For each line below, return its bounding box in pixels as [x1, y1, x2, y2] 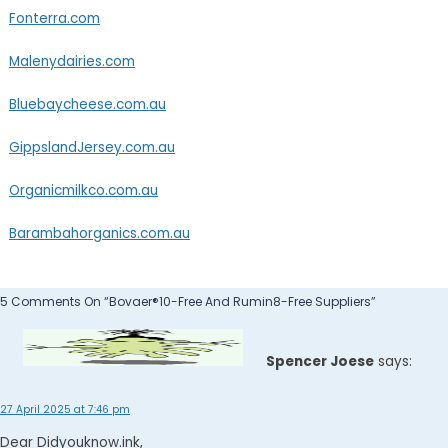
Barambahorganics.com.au [8, 224, 190, 244]
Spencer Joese [266, 351, 375, 371]
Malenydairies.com [8, 52, 135, 72]
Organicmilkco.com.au [8, 181, 158, 201]
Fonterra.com [8, 9, 100, 29]
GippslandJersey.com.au [8, 138, 175, 158]
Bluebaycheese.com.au [8, 95, 166, 115]
